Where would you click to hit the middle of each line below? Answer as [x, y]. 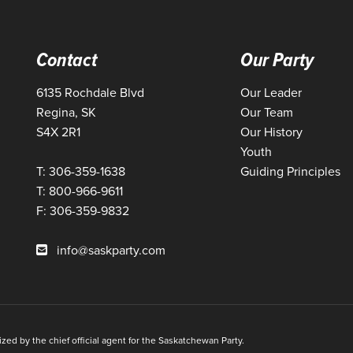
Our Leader [271, 93]
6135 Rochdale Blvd [90, 93]
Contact [66, 60]
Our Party [277, 60]
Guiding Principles [291, 172]
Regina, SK [66, 113]
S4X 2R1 [58, 132]
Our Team [267, 113]
